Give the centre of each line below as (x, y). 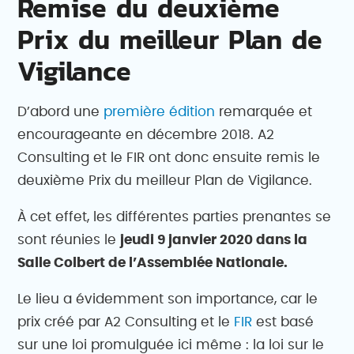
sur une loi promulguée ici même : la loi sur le (171, 345)
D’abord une (61, 111)
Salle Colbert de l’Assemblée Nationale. (153, 262)
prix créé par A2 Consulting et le (126, 322)
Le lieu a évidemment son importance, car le (168, 299)
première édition (160, 111)
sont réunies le (69, 239)
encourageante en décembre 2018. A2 (146, 134)
